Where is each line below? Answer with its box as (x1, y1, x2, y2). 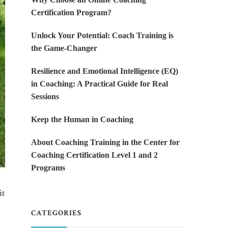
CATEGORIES (31, 208, 81, 218)
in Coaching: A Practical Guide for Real (31, 79, 168, 89)
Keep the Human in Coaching (31, 115, 133, 124)
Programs (31, 163, 65, 173)
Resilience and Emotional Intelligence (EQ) (31, 67, 178, 76)
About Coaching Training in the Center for (31, 138, 180, 147)
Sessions (31, 92, 59, 101)
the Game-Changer (31, 44, 97, 53)
